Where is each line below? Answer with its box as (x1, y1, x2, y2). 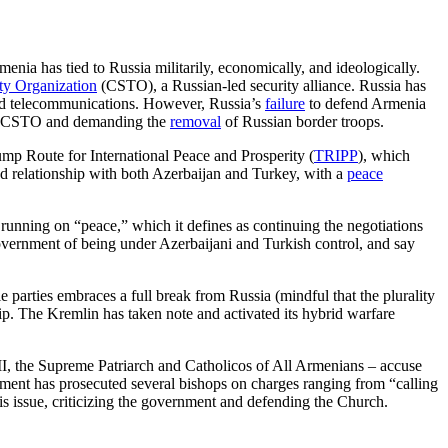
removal (170, 112, 221, 130)
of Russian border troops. (221, 112, 388, 130)
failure (265, 94, 305, 112)
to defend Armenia (305, 94, 426, 112)
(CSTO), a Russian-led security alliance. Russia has (97, 76, 426, 94)
